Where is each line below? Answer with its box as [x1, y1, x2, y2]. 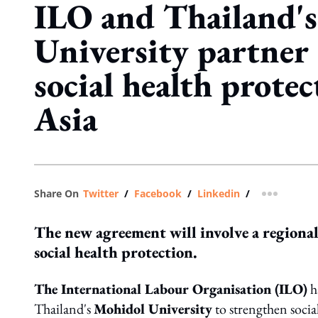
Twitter [83, 187, 119, 200]
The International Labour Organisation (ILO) [34, 280, 307, 298]
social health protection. [34, 241, 197, 263]
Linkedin [197, 187, 240, 200]
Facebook [134, 187, 182, 200]
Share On [34, 187, 79, 200]
